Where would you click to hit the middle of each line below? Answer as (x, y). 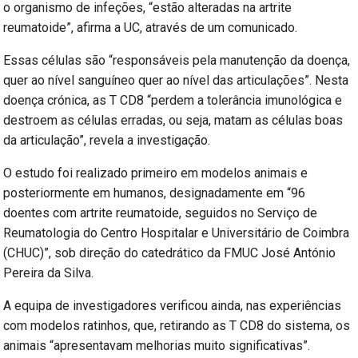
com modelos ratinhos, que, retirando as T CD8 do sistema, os (177, 326)
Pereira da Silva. (49, 273)
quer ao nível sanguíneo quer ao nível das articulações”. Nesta (176, 81)
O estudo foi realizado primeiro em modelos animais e (156, 173)
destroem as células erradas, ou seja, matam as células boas (173, 121)
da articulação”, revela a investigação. (107, 141)
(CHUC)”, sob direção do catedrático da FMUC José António (170, 253)
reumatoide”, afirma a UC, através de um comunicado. (151, 28)
